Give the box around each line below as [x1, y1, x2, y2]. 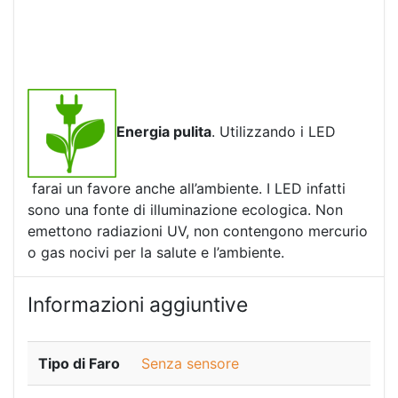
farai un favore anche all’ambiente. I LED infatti [28, 179, 346, 198]
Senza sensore [141, 354, 239, 372]
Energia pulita [116, 123, 211, 141]
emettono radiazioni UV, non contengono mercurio [28, 222, 368, 241]
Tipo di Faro [38, 354, 120, 372]
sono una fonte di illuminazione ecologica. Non [28, 201, 343, 219]
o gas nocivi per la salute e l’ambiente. [28, 243, 284, 262]
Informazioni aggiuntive [28, 292, 248, 318]
